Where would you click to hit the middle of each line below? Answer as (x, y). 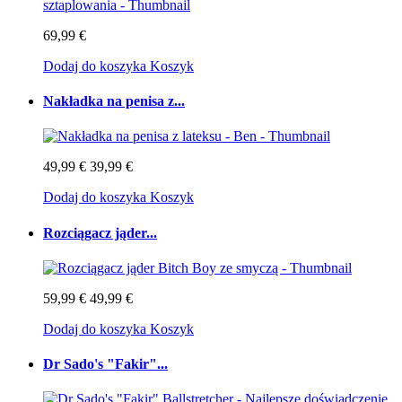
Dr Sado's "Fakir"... (105, 364)
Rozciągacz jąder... (100, 232)
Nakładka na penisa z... (114, 101)
